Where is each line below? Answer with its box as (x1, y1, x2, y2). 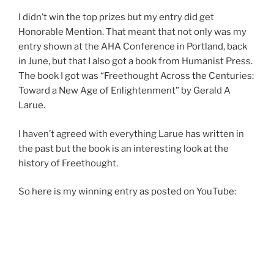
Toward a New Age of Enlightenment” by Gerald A (18, 85, 231, 96)
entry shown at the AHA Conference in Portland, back (18, 41, 247, 52)
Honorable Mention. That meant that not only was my (18, 26, 246, 37)
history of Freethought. (18, 157, 118, 169)
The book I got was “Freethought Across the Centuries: (18, 70, 254, 81)
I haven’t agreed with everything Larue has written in (18, 128, 244, 139)
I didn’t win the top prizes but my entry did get (18, 12, 214, 23)
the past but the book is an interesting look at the (18, 143, 229, 154)
